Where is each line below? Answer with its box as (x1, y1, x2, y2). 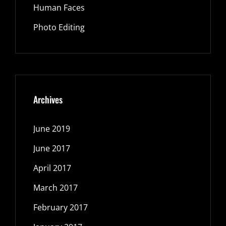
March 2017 (33, 182, 78, 194)
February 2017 (33, 202, 88, 213)
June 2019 (33, 123, 70, 135)
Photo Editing (33, 22, 85, 33)
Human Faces (33, 2, 85, 14)
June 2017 (33, 143, 70, 154)
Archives (33, 93, 63, 106)
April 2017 (33, 162, 71, 174)
